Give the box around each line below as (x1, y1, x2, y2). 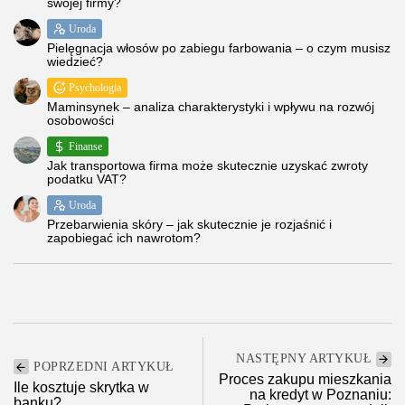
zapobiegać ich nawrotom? (47, 231, 201, 246)
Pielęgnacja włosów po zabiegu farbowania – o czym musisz (47, 41, 391, 56)
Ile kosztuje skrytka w (14, 379, 149, 395)
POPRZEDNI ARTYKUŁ (33, 359, 174, 373)
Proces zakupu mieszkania (219, 372, 391, 388)
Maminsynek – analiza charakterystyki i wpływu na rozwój (47, 99, 374, 115)
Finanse (69, 140, 102, 154)
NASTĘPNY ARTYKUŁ (236, 352, 372, 366)
